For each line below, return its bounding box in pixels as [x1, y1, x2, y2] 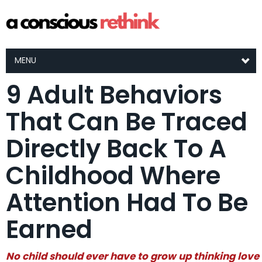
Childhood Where [6, 158, 220, 193]
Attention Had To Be [6, 185, 248, 220]
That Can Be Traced [6, 105, 247, 139]
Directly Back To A [6, 132, 226, 166]
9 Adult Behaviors [6, 78, 222, 112]
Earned [6, 212, 92, 247]
